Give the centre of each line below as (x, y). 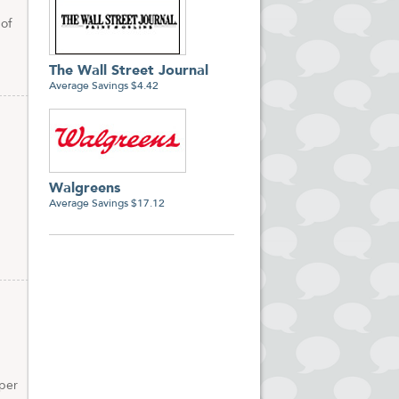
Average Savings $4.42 (104, 86)
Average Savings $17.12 (107, 204)
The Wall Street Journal (129, 71)
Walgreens (85, 189)
